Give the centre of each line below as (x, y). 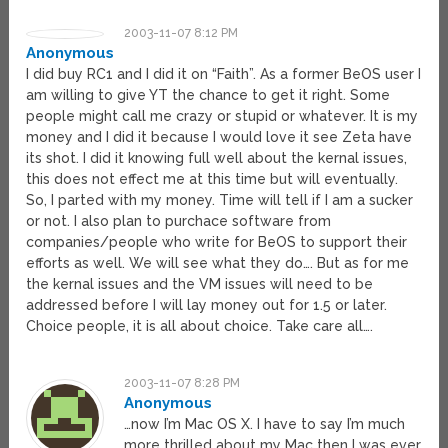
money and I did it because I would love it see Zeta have (219, 137)
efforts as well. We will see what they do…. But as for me (218, 263)
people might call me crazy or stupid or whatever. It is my (222, 116)
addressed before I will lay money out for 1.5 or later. (207, 305)
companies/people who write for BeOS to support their (217, 242)
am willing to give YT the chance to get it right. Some (208, 95)
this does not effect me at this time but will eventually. (212, 179)
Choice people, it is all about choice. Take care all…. (200, 326)
